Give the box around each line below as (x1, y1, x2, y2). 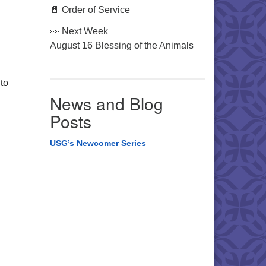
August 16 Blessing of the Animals (49, 40, 194, 50)
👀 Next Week (49, 26, 108, 36)
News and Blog (49, 91, 163, 115)
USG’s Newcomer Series (49, 138, 146, 148)
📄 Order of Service (49, 5, 130, 15)
